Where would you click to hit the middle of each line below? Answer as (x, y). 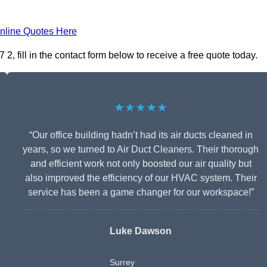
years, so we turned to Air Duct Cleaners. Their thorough (141, 150)
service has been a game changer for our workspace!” (141, 193)
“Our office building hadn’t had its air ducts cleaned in (141, 135)
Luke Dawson (141, 231)
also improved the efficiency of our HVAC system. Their (141, 178)
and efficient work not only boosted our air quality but (141, 164)
